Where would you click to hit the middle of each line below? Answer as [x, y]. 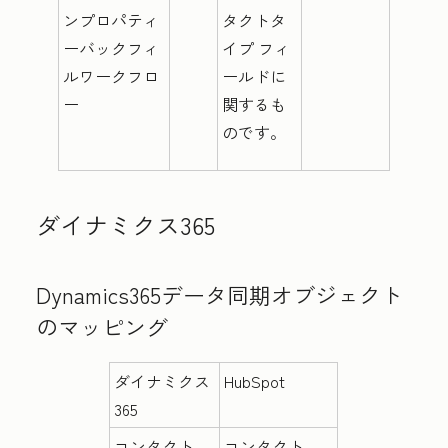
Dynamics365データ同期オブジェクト [219, 294]
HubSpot [255, 381]
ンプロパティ [111, 20]
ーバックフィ [111, 48]
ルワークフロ [111, 76]
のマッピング [102, 326]
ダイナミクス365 [125, 224]
